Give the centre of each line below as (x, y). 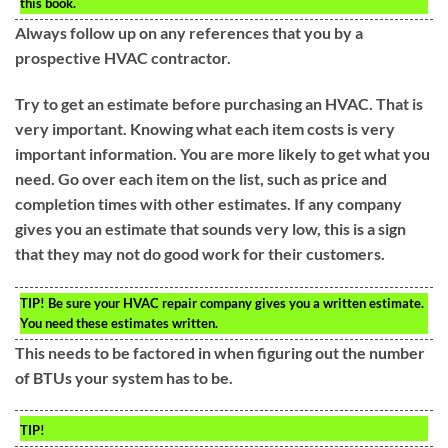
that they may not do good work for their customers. (200, 253)
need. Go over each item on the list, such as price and (201, 178)
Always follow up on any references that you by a (189, 32)
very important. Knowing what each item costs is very (205, 128)
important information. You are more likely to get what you (222, 153)
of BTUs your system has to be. (124, 377)
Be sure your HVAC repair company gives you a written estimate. (234, 302)
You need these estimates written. (119, 322)
